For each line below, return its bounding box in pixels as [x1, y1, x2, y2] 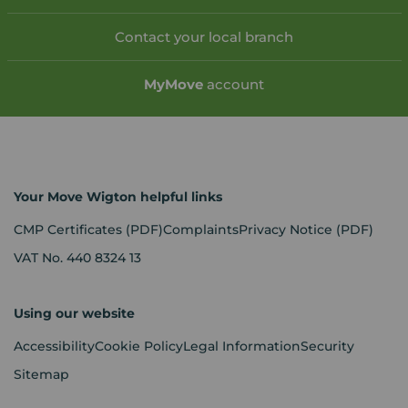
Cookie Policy [95, 338, 183, 355]
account [203, 76, 264, 94]
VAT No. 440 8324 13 [14, 250, 141, 267]
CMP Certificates [14, 221, 126, 239]
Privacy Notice [239, 221, 336, 239]
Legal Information [183, 338, 301, 355]
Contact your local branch [115, 28, 293, 46]
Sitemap [14, 366, 69, 383]
